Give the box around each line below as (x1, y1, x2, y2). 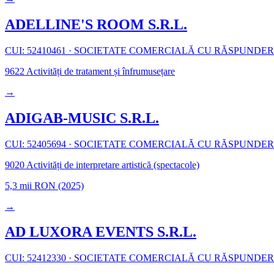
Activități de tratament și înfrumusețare (24, 65, 175, 76)
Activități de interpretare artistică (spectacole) (24, 159, 199, 170)
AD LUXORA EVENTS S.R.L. (5, 224, 196, 240)
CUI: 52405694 (5, 138, 68, 149)
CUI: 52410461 (5, 45, 68, 56)
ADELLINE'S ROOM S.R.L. (5, 16, 187, 32)
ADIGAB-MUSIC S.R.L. (5, 109, 159, 126)
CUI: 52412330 (5, 253, 68, 264)
